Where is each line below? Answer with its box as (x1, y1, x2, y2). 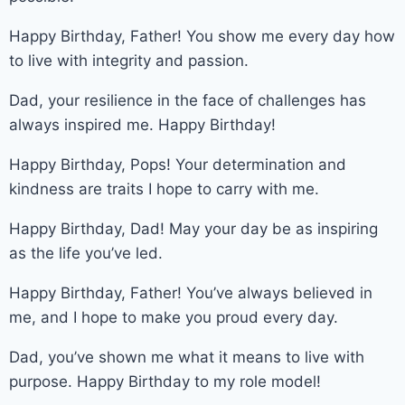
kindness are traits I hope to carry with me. (9, 179, 319, 198)
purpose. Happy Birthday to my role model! (9, 372, 321, 391)
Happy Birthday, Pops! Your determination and (9, 155, 346, 174)
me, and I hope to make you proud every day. (9, 307, 338, 326)
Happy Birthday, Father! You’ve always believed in (9, 283, 372, 302)
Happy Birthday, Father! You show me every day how (9, 26, 395, 45)
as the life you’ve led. (9, 243, 163, 262)
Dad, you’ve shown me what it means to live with (9, 347, 364, 366)
